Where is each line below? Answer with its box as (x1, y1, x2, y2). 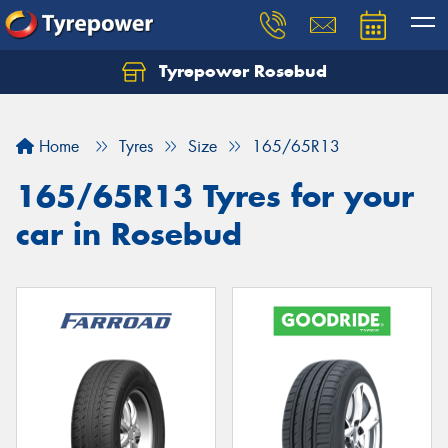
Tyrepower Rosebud (153, 60, 327, 82)
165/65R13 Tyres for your (16, 177, 414, 215)
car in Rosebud (16, 215, 242, 253)
